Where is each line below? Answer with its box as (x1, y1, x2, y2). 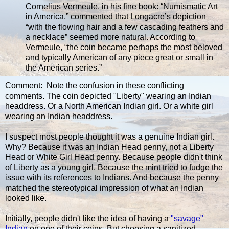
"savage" (171, 214, 203, 223)
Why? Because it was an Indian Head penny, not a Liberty (5, 143, 214, 152)
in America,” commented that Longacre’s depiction (26, 12, 206, 21)
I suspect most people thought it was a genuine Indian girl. (5, 132, 214, 142)
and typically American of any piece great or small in (26, 53, 213, 62)
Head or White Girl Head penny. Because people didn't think (5, 153, 222, 162)
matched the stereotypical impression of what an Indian (5, 184, 203, 193)
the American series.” (26, 63, 102, 72)
